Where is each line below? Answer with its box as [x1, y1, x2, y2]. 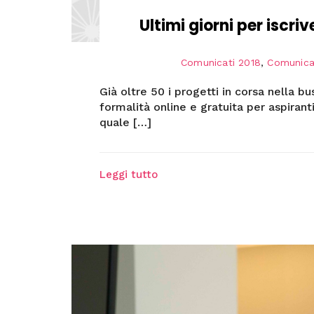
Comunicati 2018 [180, 56, 261, 68]
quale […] [99, 115, 151, 129]
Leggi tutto [99, 168, 158, 181]
